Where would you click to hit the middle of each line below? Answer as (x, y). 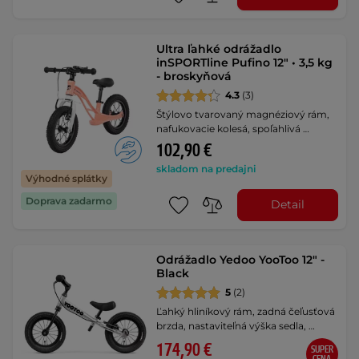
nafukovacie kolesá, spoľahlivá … (233, 128)
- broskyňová (194, 76)
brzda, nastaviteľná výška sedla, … (236, 325)
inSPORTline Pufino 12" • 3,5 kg (245, 62)
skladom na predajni (206, 168)
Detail (287, 205)
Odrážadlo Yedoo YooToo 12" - (241, 259)
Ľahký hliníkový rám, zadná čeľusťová (246, 311)
